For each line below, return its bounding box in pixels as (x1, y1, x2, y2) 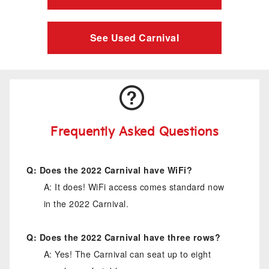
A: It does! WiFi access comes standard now (43, 181, 225, 193)
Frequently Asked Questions (50, 124, 219, 139)
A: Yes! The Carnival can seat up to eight (43, 248, 211, 261)
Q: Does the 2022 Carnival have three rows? (26, 231, 221, 244)
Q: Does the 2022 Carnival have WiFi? (26, 164, 193, 176)
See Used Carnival (89, 30, 180, 44)
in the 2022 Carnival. (43, 198, 129, 210)
